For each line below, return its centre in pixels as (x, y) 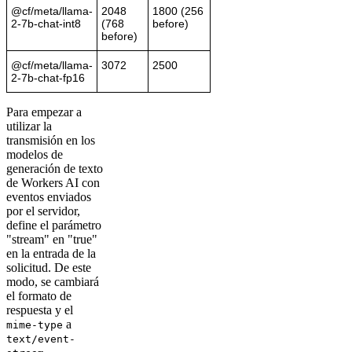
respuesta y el (40, 310)
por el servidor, (43, 211)
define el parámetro (54, 225)
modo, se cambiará (53, 281)
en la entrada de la (51, 253)
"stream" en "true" (52, 239)
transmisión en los (51, 140)
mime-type (35, 324)
